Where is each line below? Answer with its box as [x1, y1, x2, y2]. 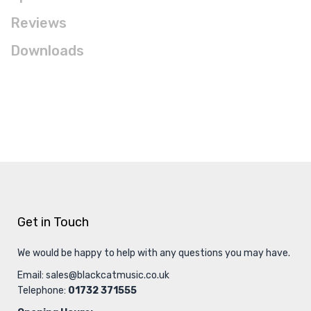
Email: [17, 269, 46, 281]
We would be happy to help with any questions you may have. [17, 247, 290, 259]
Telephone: [17, 285, 68, 296]
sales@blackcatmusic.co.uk [46, 269, 169, 281]
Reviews [10, 15, 67, 31]
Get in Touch [17, 215, 89, 230]
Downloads [10, 42, 84, 59]
